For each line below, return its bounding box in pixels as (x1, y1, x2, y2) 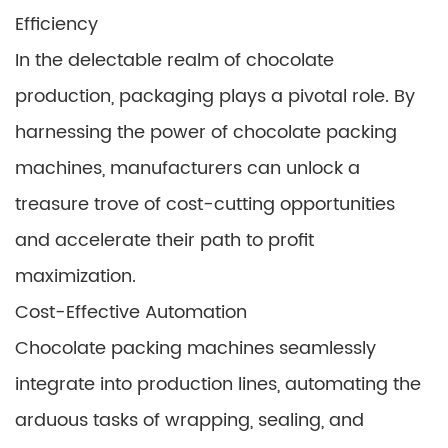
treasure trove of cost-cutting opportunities (15, 190, 395, 219)
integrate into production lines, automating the (15, 370, 421, 399)
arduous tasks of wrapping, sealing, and (15, 406, 364, 435)
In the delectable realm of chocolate (15, 46, 334, 75)
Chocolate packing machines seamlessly (15, 334, 376, 363)
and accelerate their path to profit (15, 226, 314, 255)
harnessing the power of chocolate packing (15, 118, 397, 147)
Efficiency (15, 10, 98, 39)
